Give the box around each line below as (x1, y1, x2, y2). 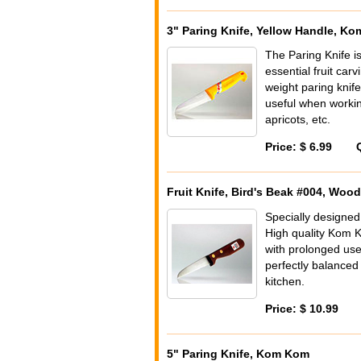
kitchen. (265, 275, 305, 288)
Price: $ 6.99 (265, 140, 332, 154)
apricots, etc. (265, 113, 330, 127)
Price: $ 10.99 (265, 302, 338, 316)
